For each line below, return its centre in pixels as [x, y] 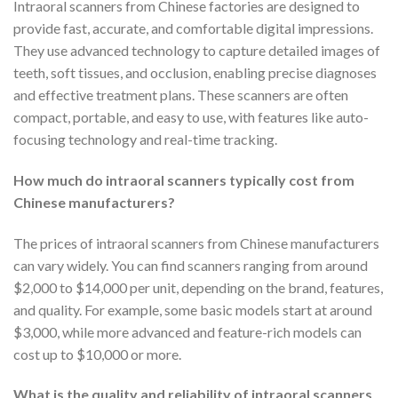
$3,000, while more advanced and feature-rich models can [187, 331]
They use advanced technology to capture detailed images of [197, 50]
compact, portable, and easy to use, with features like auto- [191, 117]
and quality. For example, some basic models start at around [193, 309]
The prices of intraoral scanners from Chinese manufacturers [196, 243]
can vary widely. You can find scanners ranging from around [191, 265]
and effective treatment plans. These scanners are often [181, 95]
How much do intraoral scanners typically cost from [184, 179]
